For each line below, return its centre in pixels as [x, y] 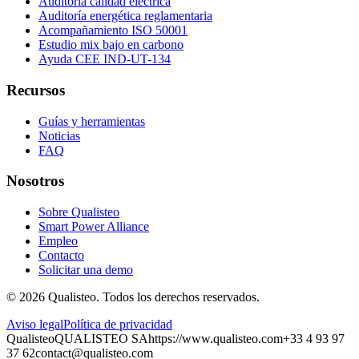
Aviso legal [35, 325]
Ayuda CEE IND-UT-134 [105, 59]
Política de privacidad [118, 325]
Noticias [59, 135]
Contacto [61, 256]
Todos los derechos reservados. [181, 297]
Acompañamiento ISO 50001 [113, 30]
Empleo [58, 241]
